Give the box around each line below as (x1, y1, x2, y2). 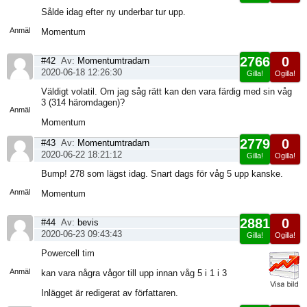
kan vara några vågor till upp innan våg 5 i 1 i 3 (41, 268, 227, 278)
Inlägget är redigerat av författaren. (41, 288, 178, 298)
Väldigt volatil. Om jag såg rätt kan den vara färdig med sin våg (41, 86, 292, 97)
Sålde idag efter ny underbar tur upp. (41, 7, 186, 17)
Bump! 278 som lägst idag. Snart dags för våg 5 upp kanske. (41, 169, 283, 179)
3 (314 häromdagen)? (41, 97, 125, 108)
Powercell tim (41, 248, 95, 258)
